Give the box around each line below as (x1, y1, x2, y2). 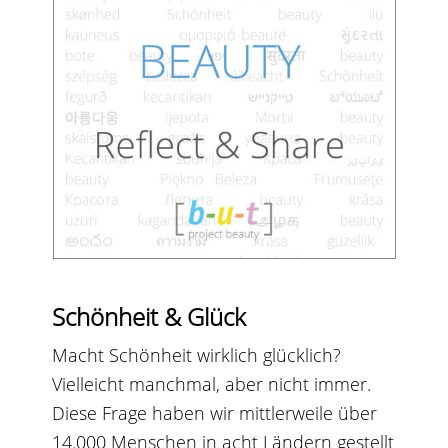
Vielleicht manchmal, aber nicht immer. (52, 371, 372, 396)
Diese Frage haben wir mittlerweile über (52, 400, 378, 425)
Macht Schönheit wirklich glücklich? (52, 342, 342, 367)
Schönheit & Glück (52, 299, 247, 333)
